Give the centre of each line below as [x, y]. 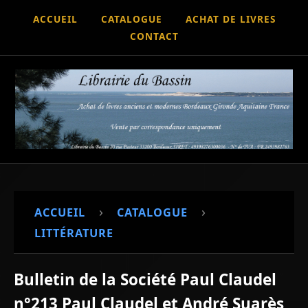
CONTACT [154, 36]
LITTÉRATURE [74, 233]
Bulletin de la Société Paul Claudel [145, 279]
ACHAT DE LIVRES [230, 19]
